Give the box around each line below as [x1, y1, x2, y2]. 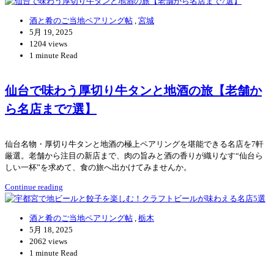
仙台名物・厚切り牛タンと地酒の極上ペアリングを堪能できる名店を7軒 [5, 139, 264, 149]
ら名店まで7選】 [5, 102, 97, 116]
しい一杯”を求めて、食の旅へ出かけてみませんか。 [5, 163, 191, 172]
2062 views [29, 237, 67, 246]
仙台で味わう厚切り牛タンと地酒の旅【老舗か [5, 84, 262, 98]
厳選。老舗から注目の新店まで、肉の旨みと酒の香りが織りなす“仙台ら [5, 151, 263, 161]
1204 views [29, 39, 67, 48]
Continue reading [5, 182, 63, 192]
